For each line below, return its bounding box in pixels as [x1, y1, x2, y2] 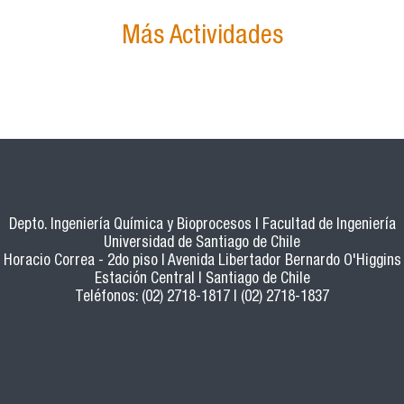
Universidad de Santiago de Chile [104, 236, 300, 252]
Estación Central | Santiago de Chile [94, 272, 310, 289]
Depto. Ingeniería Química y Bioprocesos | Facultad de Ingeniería [8, 218, 396, 234]
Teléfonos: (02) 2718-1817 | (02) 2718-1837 [75, 290, 329, 307]
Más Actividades [121, 24, 283, 51]
